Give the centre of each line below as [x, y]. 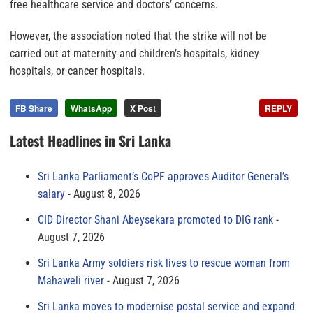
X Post [143, 108]
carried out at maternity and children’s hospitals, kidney [134, 53]
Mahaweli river [71, 281]
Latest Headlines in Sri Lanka [90, 140]
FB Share [34, 108]
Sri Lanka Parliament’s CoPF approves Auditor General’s [163, 176]
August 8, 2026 [107, 194]
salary [51, 194]
